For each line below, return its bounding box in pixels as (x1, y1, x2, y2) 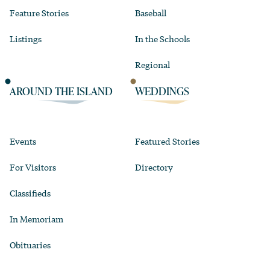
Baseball (135, 7, 166, 19)
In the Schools (135, 33, 190, 45)
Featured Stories (135, 135, 199, 148)
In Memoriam (10, 213, 63, 225)
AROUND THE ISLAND (10, 84, 113, 99)
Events (10, 135, 36, 148)
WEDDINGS (135, 84, 189, 99)
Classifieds (10, 187, 51, 199)
